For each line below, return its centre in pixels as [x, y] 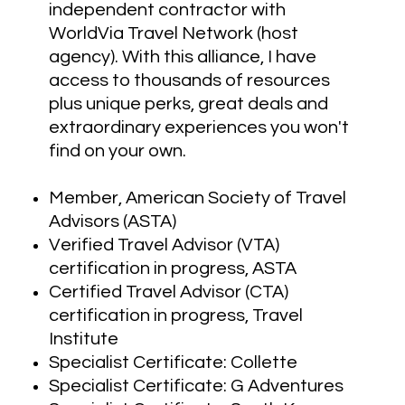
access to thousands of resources [190, 80]
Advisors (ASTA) [115, 221]
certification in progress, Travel [176, 315]
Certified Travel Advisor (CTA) [169, 292]
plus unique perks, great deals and [189, 104]
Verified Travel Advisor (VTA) [165, 245]
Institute [84, 339]
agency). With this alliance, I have [183, 57]
